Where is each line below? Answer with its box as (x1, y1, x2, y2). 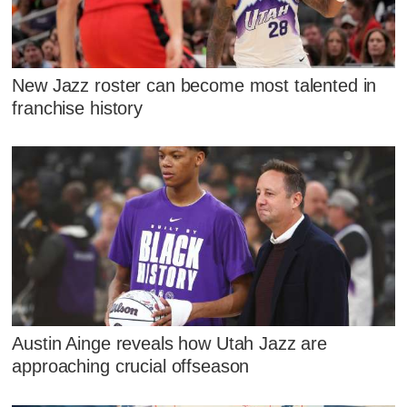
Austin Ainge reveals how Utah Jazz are (12, 333, 328, 354)
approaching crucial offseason (12, 356, 250, 377)
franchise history (12, 97, 143, 118)
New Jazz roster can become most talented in (12, 74, 377, 95)
